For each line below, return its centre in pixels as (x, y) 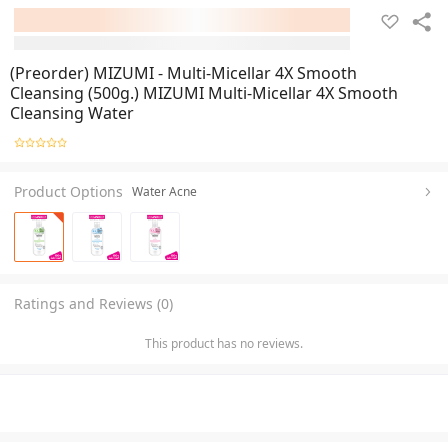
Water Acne (164, 191)
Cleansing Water (72, 113)
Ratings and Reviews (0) (93, 303)
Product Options (68, 191)
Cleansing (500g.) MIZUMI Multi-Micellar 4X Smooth (204, 93)
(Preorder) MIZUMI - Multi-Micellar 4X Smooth (183, 73)
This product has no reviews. (224, 343)
